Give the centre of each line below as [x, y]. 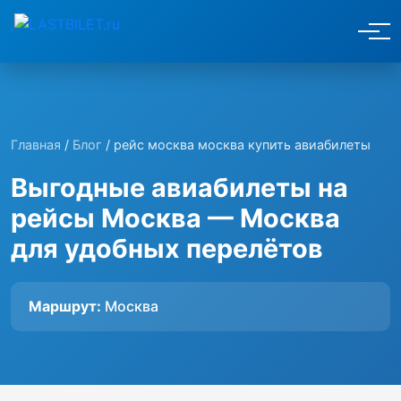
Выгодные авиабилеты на [179, 188]
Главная [36, 145]
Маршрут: [65, 306]
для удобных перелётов [167, 248]
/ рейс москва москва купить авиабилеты [236, 145]
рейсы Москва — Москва [175, 218]
